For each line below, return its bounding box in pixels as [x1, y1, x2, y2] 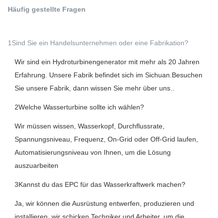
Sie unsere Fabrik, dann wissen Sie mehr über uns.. [15, 84, 174, 92]
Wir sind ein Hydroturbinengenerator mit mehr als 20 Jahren [15, 58, 200, 66]
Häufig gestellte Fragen [8, 5, 86, 13]
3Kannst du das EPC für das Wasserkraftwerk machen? [15, 181, 185, 188]
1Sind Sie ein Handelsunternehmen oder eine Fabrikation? [8, 39, 188, 47]
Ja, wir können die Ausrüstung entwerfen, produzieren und [15, 200, 194, 207]
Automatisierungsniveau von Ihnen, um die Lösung [15, 148, 171, 156]
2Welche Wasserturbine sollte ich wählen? [15, 103, 144, 111]
